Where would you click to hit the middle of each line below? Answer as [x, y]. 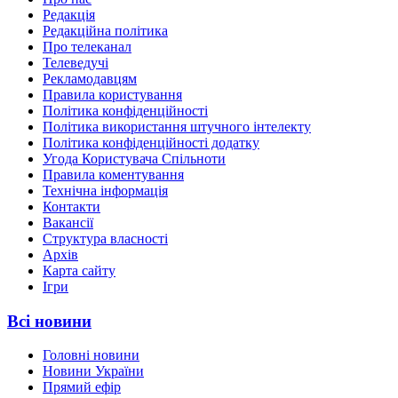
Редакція [69, 14]
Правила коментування [113, 174]
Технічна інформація [105, 190]
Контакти [72, 206]
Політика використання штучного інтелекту [177, 126]
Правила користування [112, 94]
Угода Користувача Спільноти [134, 158]
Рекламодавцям [90, 78]
